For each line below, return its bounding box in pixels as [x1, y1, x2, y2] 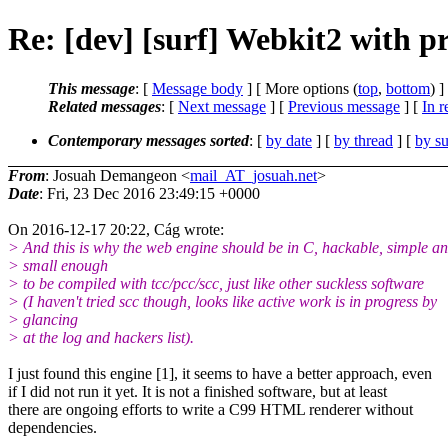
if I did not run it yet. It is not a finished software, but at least [8, 382, 387, 400]
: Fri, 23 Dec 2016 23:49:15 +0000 [39, 184, 260, 202]
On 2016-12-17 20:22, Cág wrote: [8, 220, 224, 238]
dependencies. [8, 418, 97, 436]
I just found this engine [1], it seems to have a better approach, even [8, 364, 432, 382]
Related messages [48, 97, 161, 115]
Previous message [288, 97, 400, 115]
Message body [152, 79, 243, 97]
